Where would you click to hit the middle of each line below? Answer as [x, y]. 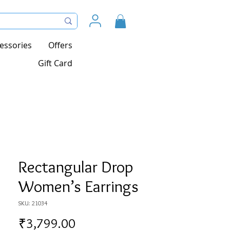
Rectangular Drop [76, 167]
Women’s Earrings [79, 186]
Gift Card [55, 63]
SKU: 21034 [33, 203]
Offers [60, 45]
